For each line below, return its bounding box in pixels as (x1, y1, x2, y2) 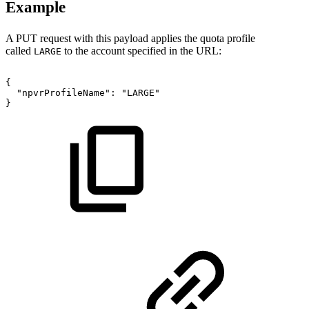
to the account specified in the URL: (61, 44, 221, 57)
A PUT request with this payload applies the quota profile (6, 32, 255, 44)
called (6, 44, 34, 57)
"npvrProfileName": (17, 87, 116, 98)
